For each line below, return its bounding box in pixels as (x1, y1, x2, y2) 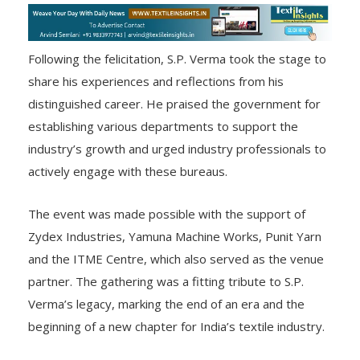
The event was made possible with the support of (28, 206, 305, 223)
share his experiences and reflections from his (28, 73, 284, 90)
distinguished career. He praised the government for (28, 96, 321, 112)
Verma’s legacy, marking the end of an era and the (28, 296, 305, 313)
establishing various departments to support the (28, 118, 298, 135)
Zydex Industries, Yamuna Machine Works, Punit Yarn (28, 228, 321, 245)
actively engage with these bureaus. (28, 163, 227, 180)
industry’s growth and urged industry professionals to (28, 141, 326, 157)
